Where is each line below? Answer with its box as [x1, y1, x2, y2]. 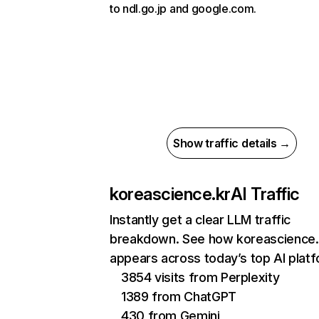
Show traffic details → [173, 136, 291, 150]
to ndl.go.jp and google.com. [110, 1, 257, 16]
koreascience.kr [110, 184, 231, 204]
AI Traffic [230, 184, 300, 204]
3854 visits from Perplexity [121, 270, 280, 285]
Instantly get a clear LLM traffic [110, 212, 291, 227]
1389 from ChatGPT [121, 289, 236, 304]
